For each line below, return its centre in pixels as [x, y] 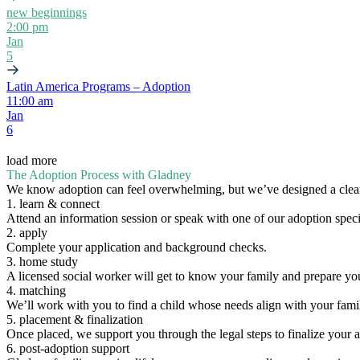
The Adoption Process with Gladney [99, 174]
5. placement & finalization [75, 319]
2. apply [27, 232]
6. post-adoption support [68, 348]
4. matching [36, 290]
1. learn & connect [53, 203]
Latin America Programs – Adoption [98, 86]
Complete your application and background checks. [137, 247]
